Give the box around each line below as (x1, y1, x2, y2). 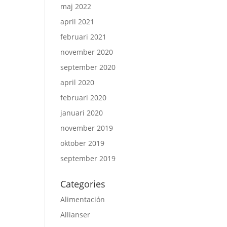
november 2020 (60, 47, 113, 57)
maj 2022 (60, 2, 92, 11)
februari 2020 (60, 93, 107, 102)
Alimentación (60, 195, 105, 204)
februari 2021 (60, 32, 107, 42)
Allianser (60, 210, 91, 219)
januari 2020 (60, 108, 103, 118)
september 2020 (60, 62, 116, 72)
